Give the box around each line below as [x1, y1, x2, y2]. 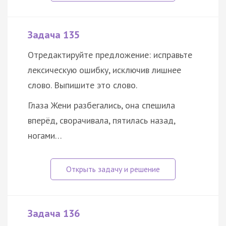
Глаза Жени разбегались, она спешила [28, 99, 175, 111]
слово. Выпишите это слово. [28, 79, 137, 91]
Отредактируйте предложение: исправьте [28, 49, 192, 61]
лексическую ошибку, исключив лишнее [28, 64, 181, 76]
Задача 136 [28, 207, 80, 220]
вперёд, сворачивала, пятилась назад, [28, 115, 175, 127]
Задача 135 [28, 28, 80, 42]
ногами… [28, 130, 62, 142]
